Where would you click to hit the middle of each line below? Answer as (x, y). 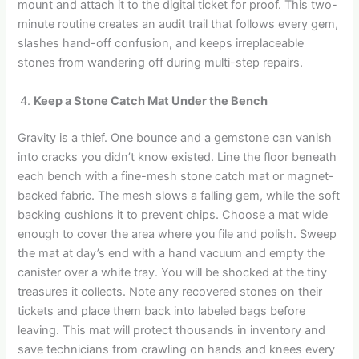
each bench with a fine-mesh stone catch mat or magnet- (176, 176)
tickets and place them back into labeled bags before (162, 311)
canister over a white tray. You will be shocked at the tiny (173, 272)
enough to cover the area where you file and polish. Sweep (177, 234)
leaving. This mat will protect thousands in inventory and (172, 330)
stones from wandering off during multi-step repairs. (161, 63)
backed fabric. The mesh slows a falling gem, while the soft (179, 195)
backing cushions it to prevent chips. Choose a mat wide (173, 214)
